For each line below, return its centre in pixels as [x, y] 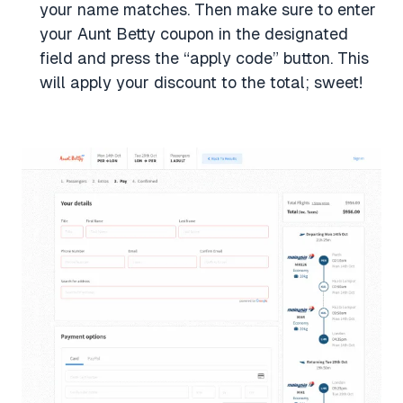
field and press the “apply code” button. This [204, 58]
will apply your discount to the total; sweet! [201, 82]
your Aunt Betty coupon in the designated [194, 33]
